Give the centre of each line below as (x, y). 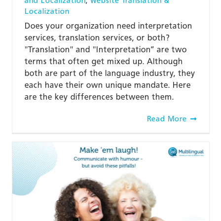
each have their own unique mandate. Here (108, 85)
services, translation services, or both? (97, 37)
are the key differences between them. (99, 97)
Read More (167, 119)
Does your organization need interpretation (108, 26)
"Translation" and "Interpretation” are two (106, 49)
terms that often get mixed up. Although (104, 61)
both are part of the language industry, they (110, 73)
